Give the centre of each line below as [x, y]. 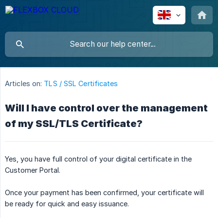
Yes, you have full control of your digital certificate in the [98, 159]
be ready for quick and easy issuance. [67, 204]
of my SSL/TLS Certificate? [74, 124]
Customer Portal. [33, 170]
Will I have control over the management [106, 108]
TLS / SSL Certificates [81, 84]
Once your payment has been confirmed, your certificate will [104, 193]
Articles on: [24, 84]
